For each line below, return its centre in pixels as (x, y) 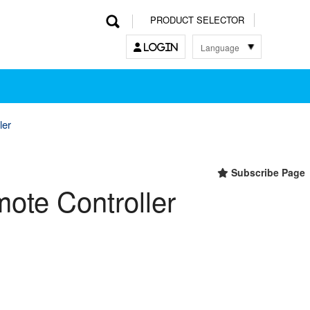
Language (220, 47)
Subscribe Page (267, 173)
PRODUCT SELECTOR (197, 20)
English (213, 87)
